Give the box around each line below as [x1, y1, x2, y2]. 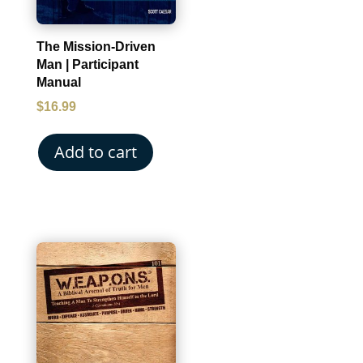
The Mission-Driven [36, 40, 156, 54]
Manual [36, 75, 81, 90]
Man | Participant [36, 58, 139, 72]
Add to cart [53, 141, 137, 164]
